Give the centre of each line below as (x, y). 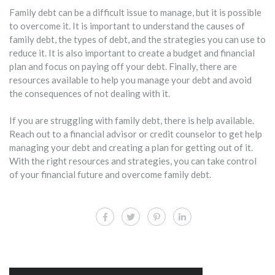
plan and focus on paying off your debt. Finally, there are (123, 66)
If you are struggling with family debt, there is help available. (132, 121)
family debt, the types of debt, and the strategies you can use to (137, 39)
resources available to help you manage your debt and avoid (130, 79)
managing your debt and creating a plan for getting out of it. (131, 148)
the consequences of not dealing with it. (90, 93)
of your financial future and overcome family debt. (110, 175)
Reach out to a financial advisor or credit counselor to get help (136, 134)
